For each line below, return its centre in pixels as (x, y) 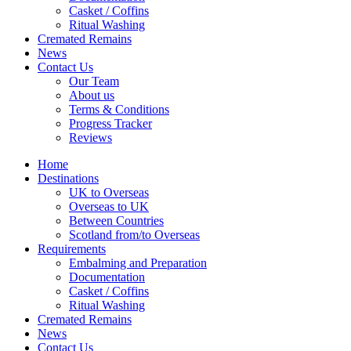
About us (92, 95)
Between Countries (116, 220)
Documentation (107, 277)
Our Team (94, 81)
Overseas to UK (109, 206)
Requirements (72, 248)
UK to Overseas (109, 192)
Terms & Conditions (119, 109)
